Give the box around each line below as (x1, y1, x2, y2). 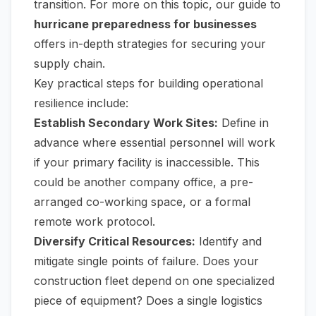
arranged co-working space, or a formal (34, 195, 250, 209)
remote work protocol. (34, 214, 155, 229)
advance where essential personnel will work (34, 135, 275, 150)
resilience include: (34, 96, 128, 111)
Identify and (195, 234, 262, 249)
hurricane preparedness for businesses (34, 17, 257, 32)
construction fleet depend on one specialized (34, 274, 274, 288)
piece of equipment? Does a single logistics (34, 293, 262, 308)
